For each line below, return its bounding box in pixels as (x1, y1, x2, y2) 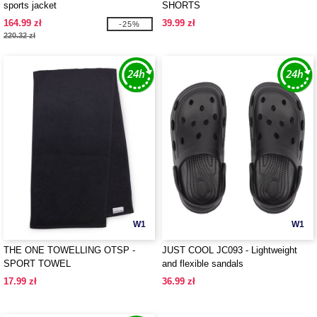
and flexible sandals (162, 258, 243, 269)
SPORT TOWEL (4, 258, 71, 269)
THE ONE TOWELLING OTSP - (4, 245, 135, 255)
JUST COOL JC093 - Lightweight (162, 245, 297, 255)
